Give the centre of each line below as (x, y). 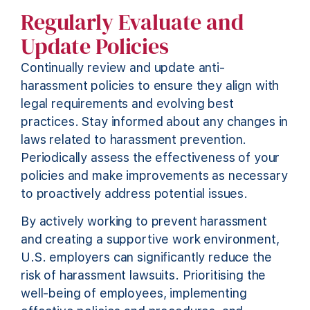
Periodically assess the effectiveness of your (151, 157)
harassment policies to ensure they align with (150, 85)
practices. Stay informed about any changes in (155, 121)
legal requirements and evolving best (127, 103)
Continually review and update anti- (123, 67)
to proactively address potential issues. (135, 193)
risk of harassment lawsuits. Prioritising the (144, 275)
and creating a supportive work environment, (150, 239)
